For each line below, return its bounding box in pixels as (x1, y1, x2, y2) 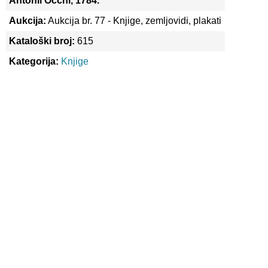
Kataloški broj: (8, 36, 75, 46)
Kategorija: (8, 56, 59, 66)
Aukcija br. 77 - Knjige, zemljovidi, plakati (45, 16, 221, 26)
